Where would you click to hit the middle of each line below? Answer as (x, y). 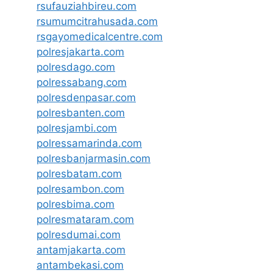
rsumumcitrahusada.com (97, 21)
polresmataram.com (85, 219)
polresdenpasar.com (86, 97)
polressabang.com (82, 82)
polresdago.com (76, 67)
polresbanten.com (81, 113)
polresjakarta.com (80, 52)
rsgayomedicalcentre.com (100, 37)
